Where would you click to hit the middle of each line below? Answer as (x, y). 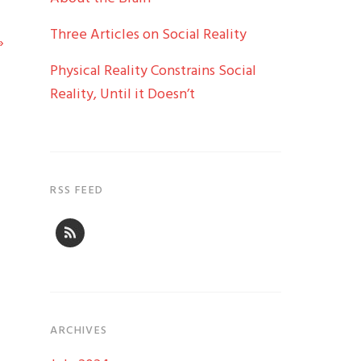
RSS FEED (77, 190)
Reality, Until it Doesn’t (123, 94)
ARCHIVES (79, 330)
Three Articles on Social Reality (149, 35)
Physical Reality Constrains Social (154, 71)
